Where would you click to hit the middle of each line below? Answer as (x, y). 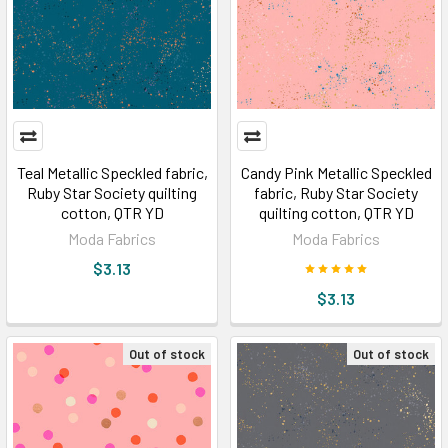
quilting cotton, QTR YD (336, 212)
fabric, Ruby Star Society (336, 192)
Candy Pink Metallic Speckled (336, 172)
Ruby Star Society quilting (112, 192)
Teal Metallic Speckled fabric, (112, 172)
